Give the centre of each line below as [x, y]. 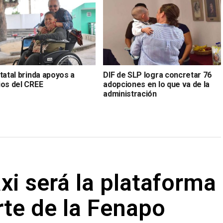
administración [130, 94]
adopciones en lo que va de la [157, 85]
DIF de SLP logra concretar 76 [158, 75]
